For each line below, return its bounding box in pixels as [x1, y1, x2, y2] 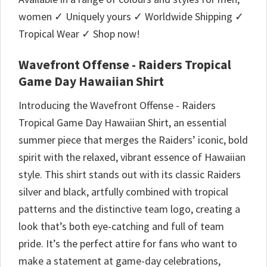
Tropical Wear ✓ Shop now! [18, 27, 140, 41]
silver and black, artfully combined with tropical [18, 184, 228, 198]
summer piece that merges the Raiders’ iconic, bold [18, 132, 248, 147]
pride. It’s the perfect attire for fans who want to [18, 236, 237, 250]
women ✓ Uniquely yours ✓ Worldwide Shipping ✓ [18, 10, 244, 24]
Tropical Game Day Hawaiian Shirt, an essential [18, 115, 226, 129]
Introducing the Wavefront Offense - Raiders [18, 98, 216, 112]
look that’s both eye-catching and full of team [18, 219, 224, 233]
